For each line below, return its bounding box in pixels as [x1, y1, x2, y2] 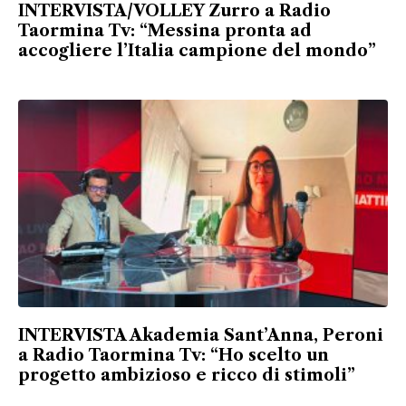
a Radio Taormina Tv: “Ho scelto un [18, 345, 329, 366]
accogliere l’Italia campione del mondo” [18, 40, 376, 61]
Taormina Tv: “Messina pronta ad [18, 20, 312, 41]
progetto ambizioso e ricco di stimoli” [18, 365, 355, 386]
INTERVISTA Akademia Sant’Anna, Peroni [18, 325, 383, 346]
